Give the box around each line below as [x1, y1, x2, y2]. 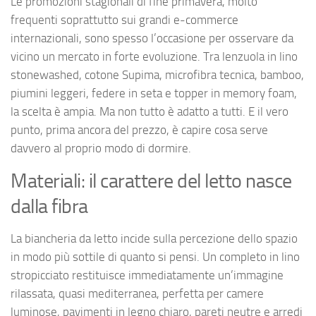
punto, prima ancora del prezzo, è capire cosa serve [11, 122, 268, 137]
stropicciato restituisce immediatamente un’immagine [11, 268, 284, 283]
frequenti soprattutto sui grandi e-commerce [11, 12, 238, 27]
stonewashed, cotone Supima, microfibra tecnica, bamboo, [11, 67, 304, 82]
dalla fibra [11, 195, 88, 219]
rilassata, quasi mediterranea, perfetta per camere [11, 286, 264, 301]
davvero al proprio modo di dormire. [11, 140, 191, 155]
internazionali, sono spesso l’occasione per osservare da [11, 30, 293, 45]
